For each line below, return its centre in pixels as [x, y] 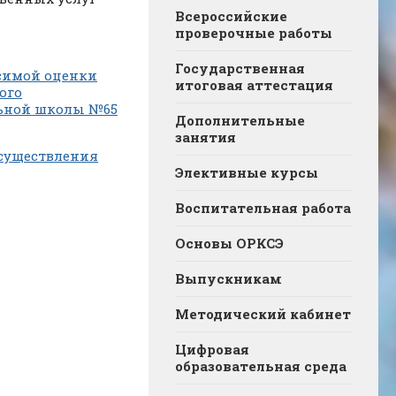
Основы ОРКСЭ [229, 243]
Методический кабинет [263, 313]
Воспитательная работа [263, 207]
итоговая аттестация [254, 84]
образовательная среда [261, 366]
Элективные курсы [247, 172]
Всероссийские [231, 15]
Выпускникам [228, 278]
